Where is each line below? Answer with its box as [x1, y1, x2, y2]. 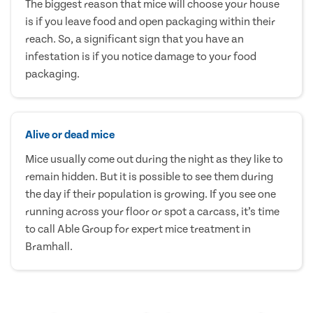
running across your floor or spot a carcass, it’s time [25, 205, 279, 218]
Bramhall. [25, 240, 73, 253]
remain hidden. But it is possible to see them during [25, 170, 273, 183]
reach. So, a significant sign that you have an [25, 32, 244, 45]
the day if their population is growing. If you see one [25, 187, 276, 201]
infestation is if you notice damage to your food [25, 50, 256, 63]
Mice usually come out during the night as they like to [25, 152, 283, 166]
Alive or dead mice [25, 128, 115, 141]
